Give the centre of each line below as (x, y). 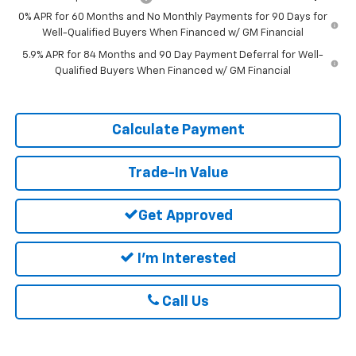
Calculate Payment (178, 130)
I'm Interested (185, 259)
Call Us (184, 302)
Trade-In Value (178, 173)
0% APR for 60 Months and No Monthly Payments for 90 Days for (173, 17)
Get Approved (185, 216)
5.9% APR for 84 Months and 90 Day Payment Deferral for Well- (172, 55)
